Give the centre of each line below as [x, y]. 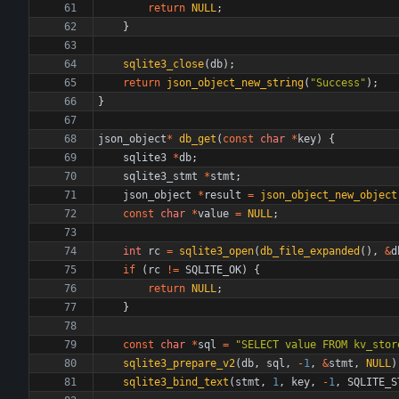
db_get [198, 139]
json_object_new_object [329, 195]
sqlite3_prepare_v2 [179, 363]
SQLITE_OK [213, 270]
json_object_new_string [235, 83]
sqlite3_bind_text [176, 382]
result [223, 195]
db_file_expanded [310, 251]
